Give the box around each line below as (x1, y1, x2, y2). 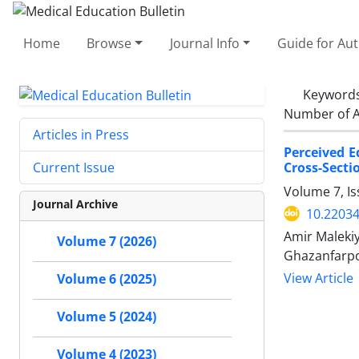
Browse (87, 34, 132, 52)
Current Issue (33, 159, 115, 177)
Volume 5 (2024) (57, 308, 156, 326)
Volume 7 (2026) (57, 232, 156, 251)
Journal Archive (33, 196, 118, 212)
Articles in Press (33, 126, 129, 144)
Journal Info (169, 34, 240, 52)
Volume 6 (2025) (57, 270, 156, 288)
